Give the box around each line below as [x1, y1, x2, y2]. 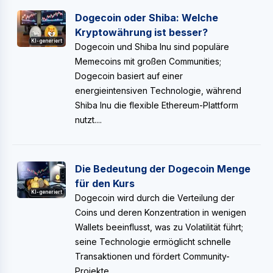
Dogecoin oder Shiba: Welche [75, 12, 218, 24]
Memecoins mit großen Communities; [75, 56, 221, 66]
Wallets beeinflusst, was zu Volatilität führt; [75, 222, 243, 232]
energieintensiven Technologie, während [75, 85, 241, 96]
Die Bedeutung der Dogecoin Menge [75, 163, 250, 175]
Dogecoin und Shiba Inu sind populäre [75, 41, 229, 52]
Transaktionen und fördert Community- [75, 251, 230, 261]
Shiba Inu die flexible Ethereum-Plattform [75, 100, 238, 110]
